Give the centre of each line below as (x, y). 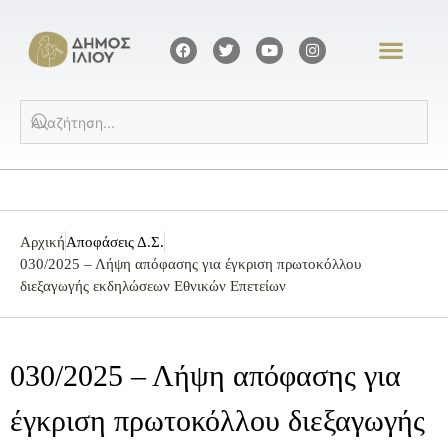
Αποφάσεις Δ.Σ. (115, 242)
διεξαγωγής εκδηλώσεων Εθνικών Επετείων (153, 286)
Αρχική (42, 242)
